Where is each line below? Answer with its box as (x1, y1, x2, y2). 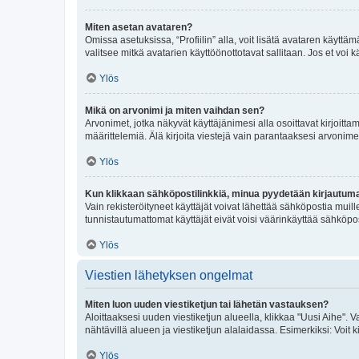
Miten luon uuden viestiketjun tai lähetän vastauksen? (85, 298, 329, 310)
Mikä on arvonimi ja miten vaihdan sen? (85, 104, 264, 116)
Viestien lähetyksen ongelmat (85, 268, 252, 282)
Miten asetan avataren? (85, 21, 192, 33)
